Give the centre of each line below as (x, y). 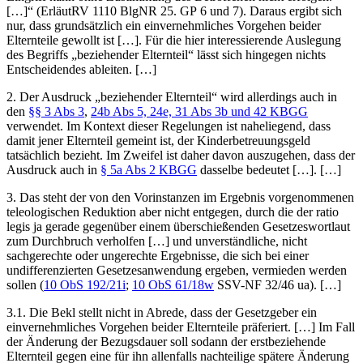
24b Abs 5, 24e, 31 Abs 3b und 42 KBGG (199, 111)
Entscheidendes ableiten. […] (81, 69)
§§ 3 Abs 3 (56, 111)
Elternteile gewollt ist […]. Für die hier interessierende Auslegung (174, 40)
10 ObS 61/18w (173, 284)
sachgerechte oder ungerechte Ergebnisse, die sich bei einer (158, 255)
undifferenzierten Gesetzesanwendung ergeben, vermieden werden (177, 270)
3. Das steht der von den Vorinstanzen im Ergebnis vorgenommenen (180, 197)
